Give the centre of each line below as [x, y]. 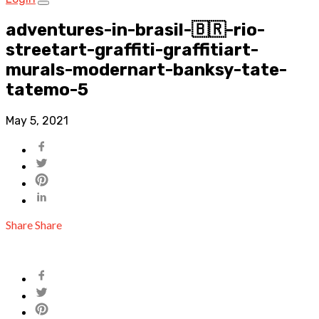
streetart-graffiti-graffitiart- [132, 49]
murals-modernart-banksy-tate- [146, 69]
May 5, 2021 [37, 120]
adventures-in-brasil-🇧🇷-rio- [135, 30]
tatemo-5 [47, 89]
